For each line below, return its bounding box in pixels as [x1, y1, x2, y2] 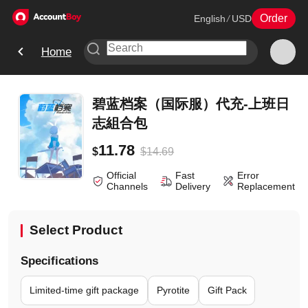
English [193, 12, 225, 24]
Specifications [20, 254, 98, 268]
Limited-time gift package [29, 285, 139, 296]
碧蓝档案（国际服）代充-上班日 [91, 96, 289, 112]
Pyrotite [156, 285, 190, 296]
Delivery [175, 181, 210, 192]
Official [107, 170, 137, 181]
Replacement [237, 181, 296, 192]
